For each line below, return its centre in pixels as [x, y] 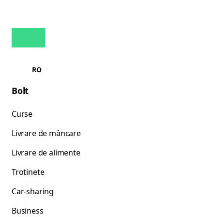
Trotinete [28, 172]
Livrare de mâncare [46, 133]
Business [28, 211]
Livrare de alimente [46, 153]
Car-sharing [33, 191]
